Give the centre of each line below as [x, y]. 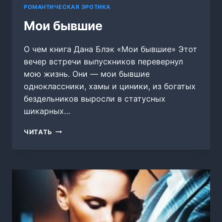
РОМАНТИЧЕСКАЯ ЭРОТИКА [67, 7]
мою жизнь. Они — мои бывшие [87, 74]
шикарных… [47, 111]
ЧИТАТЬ [38, 132]
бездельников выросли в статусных [95, 98]
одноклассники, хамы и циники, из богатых [110, 86]
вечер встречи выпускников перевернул [103, 61]
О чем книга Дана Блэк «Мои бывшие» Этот [111, 49]
